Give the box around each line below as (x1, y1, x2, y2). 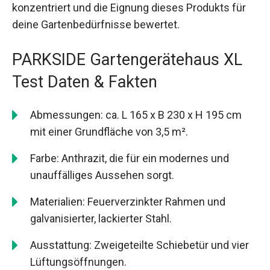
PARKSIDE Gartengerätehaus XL (12, 49, 242, 69)
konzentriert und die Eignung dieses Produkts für (12, 1, 246, 14)
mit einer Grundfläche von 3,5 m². (30, 125, 188, 138)
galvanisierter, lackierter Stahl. (30, 212, 172, 225)
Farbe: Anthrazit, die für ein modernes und (30, 151, 229, 165)
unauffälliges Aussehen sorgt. (30, 168, 174, 181)
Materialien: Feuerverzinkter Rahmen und (30, 195, 225, 208)
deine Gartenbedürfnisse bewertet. (12, 18, 180, 31)
